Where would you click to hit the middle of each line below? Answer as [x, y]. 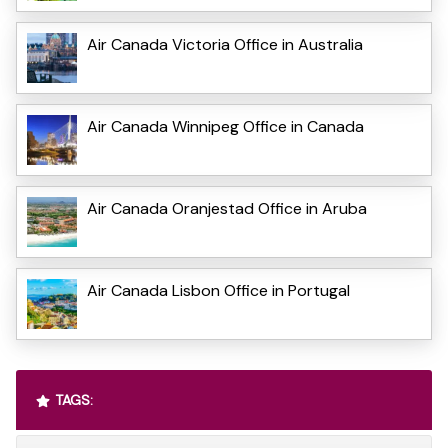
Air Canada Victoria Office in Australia [225, 44]
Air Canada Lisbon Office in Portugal [218, 290]
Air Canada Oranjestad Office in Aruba [227, 208]
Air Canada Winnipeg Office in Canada [225, 126]
